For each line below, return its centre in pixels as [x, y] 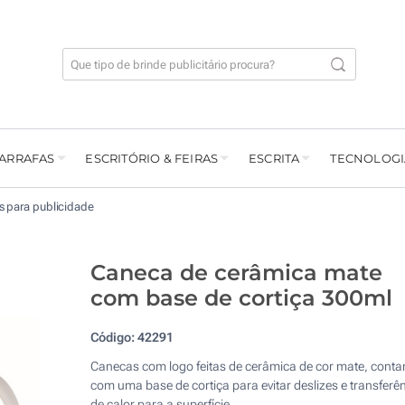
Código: [113, 338]
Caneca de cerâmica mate [236, 273]
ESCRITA [274, 159]
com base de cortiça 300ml [241, 298]
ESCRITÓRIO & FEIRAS [152, 159]
